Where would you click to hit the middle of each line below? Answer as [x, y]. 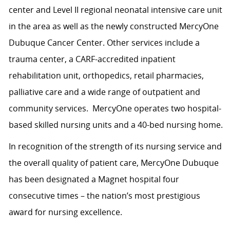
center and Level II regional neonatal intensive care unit [115, 10]
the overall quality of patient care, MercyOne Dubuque [113, 163]
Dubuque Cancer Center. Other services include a [104, 43]
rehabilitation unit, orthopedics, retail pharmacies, [106, 76]
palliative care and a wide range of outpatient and [104, 92]
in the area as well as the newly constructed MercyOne [113, 26]
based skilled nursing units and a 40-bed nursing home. [117, 125]
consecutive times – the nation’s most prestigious [104, 196]
